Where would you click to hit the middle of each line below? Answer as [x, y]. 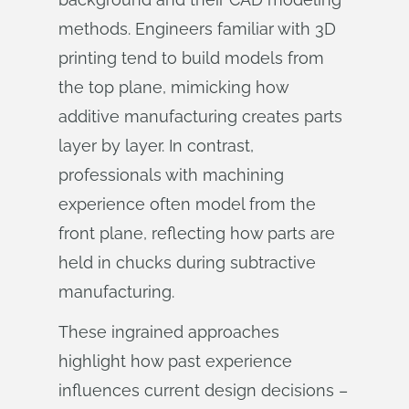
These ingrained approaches [169, 332]
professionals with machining [171, 175]
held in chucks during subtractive [187, 262]
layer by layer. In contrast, [156, 146]
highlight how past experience [175, 361]
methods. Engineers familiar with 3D [197, 29]
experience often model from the [187, 204]
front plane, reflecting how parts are [197, 233]
